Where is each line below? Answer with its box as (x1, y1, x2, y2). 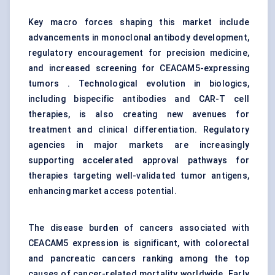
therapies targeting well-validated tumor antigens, (28, 171, 249, 181)
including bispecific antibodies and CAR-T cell (28, 94, 249, 104)
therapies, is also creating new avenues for (28, 109, 249, 120)
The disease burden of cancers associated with (28, 223, 249, 233)
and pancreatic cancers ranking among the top (28, 254, 249, 264)
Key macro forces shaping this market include (28, 17, 249, 28)
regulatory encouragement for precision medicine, (28, 48, 249, 58)
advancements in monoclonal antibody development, (28, 33, 249, 43)
